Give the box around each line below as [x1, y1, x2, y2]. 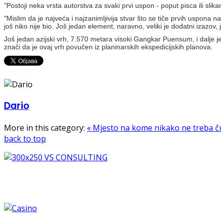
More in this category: [4, 122, 85, 134]
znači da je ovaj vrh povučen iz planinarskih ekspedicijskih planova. [4, 42, 213, 51]
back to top [4, 133, 46, 145]
